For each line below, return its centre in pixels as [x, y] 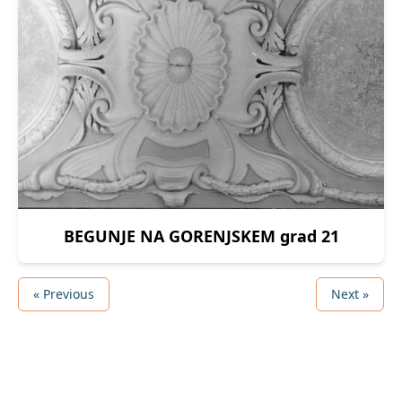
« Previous [64, 293]
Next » [350, 293]
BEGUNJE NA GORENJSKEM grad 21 [201, 236]
